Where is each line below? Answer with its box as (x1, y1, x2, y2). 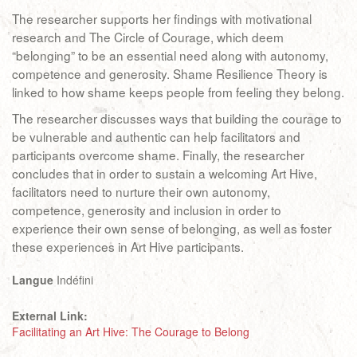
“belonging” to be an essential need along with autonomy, (12, 46, 328, 64)
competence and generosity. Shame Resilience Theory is (12, 65, 328, 82)
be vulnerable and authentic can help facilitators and (12, 127, 300, 145)
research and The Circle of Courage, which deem (12, 28, 284, 45)
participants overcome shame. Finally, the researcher (12, 146, 304, 163)
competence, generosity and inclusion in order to (12, 201, 281, 218)
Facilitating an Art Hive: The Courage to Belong (12, 324, 249, 339)
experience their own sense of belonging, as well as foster (12, 219, 331, 237)
